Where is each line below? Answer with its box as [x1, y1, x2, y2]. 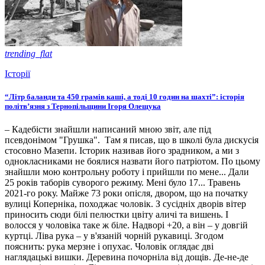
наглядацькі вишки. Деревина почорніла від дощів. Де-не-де [5, 252, 248, 263]
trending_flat [5, 48, 52, 59]
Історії [5, 68, 30, 79]
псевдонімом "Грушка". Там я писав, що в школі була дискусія [5, 135, 258, 146]
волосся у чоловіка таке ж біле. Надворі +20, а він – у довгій [5, 220, 248, 231]
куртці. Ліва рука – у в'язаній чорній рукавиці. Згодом [5, 231, 224, 241]
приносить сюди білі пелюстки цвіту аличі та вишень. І [5, 209, 228, 220]
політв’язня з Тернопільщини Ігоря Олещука [5, 102, 161, 111]
